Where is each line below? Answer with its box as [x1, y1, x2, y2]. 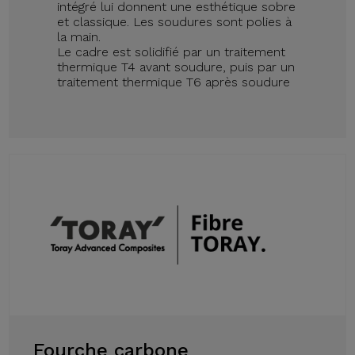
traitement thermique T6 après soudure [57, 74, 291, 90]
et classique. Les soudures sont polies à [57, 14, 292, 30]
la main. [57, 29, 101, 45]
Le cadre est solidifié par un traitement [57, 44, 286, 60]
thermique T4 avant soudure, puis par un [57, 59, 296, 75]
